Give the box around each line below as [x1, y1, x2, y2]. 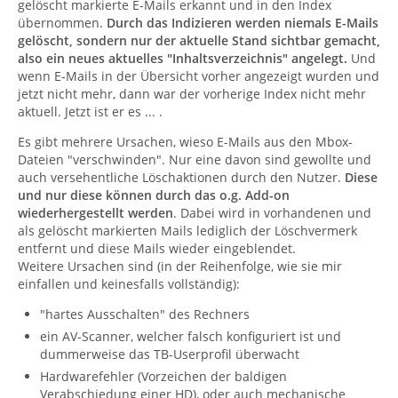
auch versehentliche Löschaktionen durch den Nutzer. [18, 169, 345, 186]
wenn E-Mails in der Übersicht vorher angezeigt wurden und [18, 68, 379, 84]
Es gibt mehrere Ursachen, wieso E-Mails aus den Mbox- [18, 133, 353, 150]
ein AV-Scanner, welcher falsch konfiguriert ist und [40, 328, 341, 345]
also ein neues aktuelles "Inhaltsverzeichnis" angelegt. [18, 50, 347, 67]
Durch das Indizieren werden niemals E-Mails [107, 14, 378, 31]
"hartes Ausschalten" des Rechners [40, 306, 250, 322]
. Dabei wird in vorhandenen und [173, 204, 371, 221]
